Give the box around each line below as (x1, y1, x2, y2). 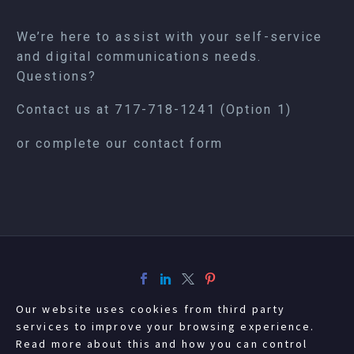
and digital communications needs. (17, 48, 262, 64)
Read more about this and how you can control (16, 337, 308, 351)
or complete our (17, 135, 134, 151)
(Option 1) (215, 102, 292, 118)
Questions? (17, 68, 96, 84)
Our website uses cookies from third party (16, 302, 286, 316)
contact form (133, 135, 223, 151)
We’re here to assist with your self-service (17, 28, 323, 44)
